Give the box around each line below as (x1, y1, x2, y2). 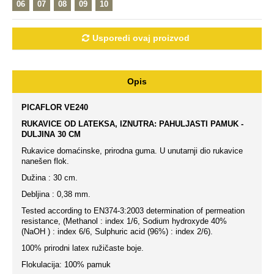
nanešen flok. (21, 157, 69, 166)
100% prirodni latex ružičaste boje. (21, 243, 144, 253)
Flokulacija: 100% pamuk (21, 260, 111, 269)
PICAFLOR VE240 (21, 103, 88, 112)
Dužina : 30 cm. (21, 173, 78, 182)
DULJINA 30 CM (21, 130, 81, 139)
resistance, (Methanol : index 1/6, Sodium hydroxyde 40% (21, 217, 227, 226)
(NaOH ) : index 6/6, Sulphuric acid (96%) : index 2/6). (21, 227, 213, 236)
